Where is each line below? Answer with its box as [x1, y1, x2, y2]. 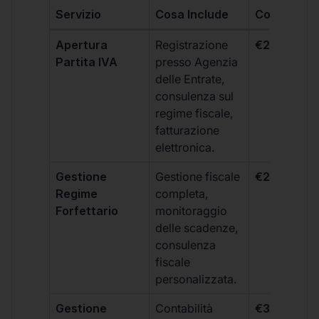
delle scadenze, [155, 220, 239, 235]
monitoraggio [155, 203, 228, 218]
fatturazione [155, 122, 220, 137]
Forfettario [56, 203, 119, 218]
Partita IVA [56, 54, 118, 69]
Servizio [56, 6, 102, 21]
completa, [155, 186, 209, 201]
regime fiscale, [155, 105, 234, 120]
